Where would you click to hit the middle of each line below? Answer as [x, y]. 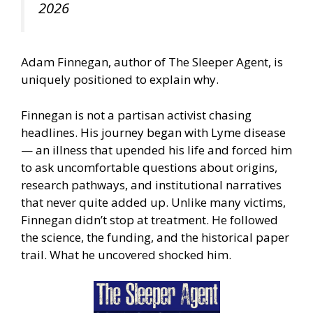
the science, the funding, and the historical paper [155, 237]
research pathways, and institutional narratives [151, 184]
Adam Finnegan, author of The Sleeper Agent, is [152, 62]
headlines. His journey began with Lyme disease [153, 132]
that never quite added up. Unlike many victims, [153, 202]
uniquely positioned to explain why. [120, 80]
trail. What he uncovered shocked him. [126, 254]
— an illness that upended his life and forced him [156, 150]
